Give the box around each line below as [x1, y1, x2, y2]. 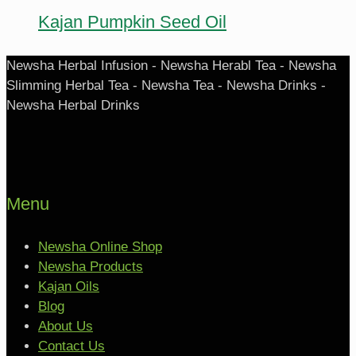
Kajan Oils [38, 279, 99, 295]
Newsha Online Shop [38, 239, 162, 255]
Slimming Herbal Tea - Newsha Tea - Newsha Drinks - [6, 77, 326, 93]
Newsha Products [38, 259, 143, 275]
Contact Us [38, 339, 105, 354]
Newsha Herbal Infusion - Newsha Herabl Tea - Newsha [6, 57, 336, 73]
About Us [38, 319, 93, 335]
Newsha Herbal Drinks [6, 97, 140, 113]
